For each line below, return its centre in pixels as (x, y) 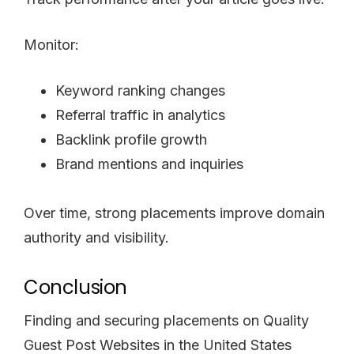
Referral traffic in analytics (140, 115)
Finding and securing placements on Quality (166, 320)
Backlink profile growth (131, 139)
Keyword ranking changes (140, 90)
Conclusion (75, 287)
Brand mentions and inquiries (149, 164)
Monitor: (51, 44)
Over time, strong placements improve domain (174, 213)
